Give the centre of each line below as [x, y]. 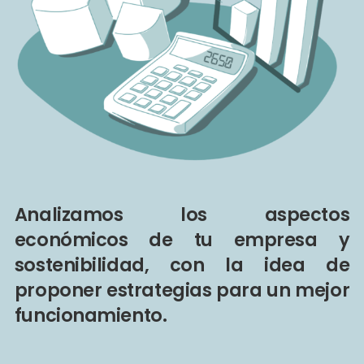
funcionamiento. [91, 315]
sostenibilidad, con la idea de [182, 264]
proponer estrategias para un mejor [182, 290]
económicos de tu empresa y [182, 239]
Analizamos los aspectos [182, 214]
